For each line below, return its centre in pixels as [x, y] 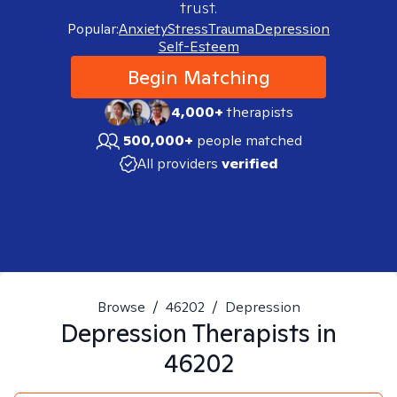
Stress [188, 29]
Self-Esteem [198, 47]
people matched [249, 140]
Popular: [93, 29]
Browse [121, 307]
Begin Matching [198, 77]
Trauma [231, 29]
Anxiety [143, 29]
